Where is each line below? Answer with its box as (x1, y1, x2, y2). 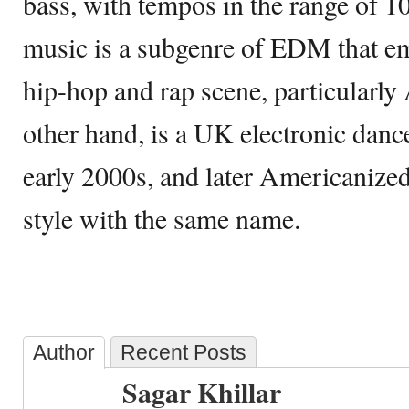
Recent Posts (121, 341, 246, 364)
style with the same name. (23, 200, 300, 236)
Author (33, 341, 95, 364)
